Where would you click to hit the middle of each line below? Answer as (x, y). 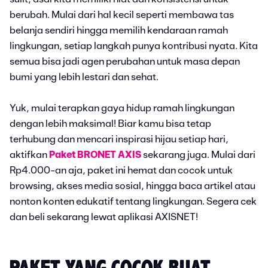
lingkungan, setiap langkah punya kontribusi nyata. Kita (134, 46)
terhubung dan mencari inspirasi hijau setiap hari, (119, 139)
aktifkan (29, 155)
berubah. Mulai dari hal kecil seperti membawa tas (122, 15)
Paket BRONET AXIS (96, 155)
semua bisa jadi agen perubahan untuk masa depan (125, 61)
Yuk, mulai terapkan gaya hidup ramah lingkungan (122, 108)
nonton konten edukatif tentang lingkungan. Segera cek (133, 201)
